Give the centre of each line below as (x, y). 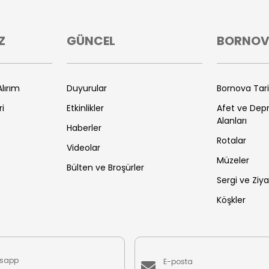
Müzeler (233, 160)
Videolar (83, 148)
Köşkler (231, 200)
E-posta (178, 261)
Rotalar (231, 141)
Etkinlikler (85, 108)
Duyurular (87, 88)
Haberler (84, 128)
